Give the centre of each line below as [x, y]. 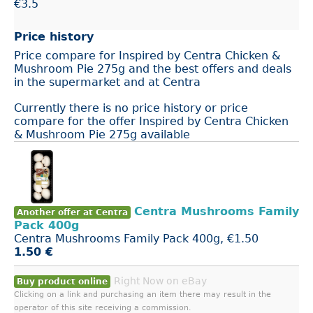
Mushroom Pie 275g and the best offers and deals [153, 69]
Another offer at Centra [72, 212]
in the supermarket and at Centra [107, 82]
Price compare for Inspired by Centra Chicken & [147, 56]
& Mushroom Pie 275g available [102, 134]
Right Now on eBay [160, 281]
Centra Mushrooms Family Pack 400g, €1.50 [136, 239]
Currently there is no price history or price [131, 108]
